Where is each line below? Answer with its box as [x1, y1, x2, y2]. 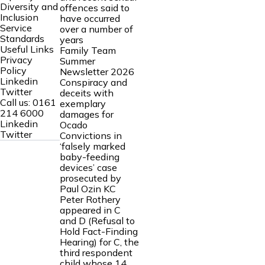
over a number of [59, 22, 133, 35]
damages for [59, 108, 114, 120]
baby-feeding [59, 150, 119, 163]
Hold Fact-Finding [59, 225, 138, 237]
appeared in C [59, 203, 121, 216]
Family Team [59, 44, 116, 56]
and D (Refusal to [59, 214, 135, 227]
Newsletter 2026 [59, 65, 134, 77]
